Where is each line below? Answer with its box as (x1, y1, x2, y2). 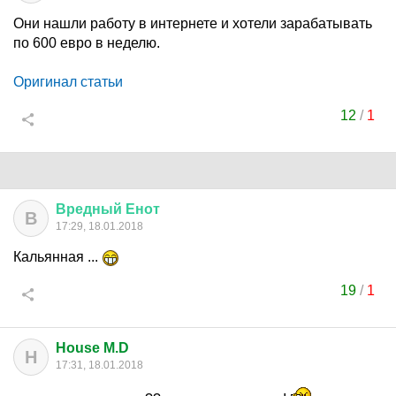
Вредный (56, 202, 122, 217)
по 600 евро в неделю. (13, 35, 160, 50)
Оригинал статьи (13, 74, 123, 89)
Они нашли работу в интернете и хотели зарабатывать (13, 16, 372, 31)
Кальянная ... (13, 249, 102, 264)
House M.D (56, 340, 129, 355)
